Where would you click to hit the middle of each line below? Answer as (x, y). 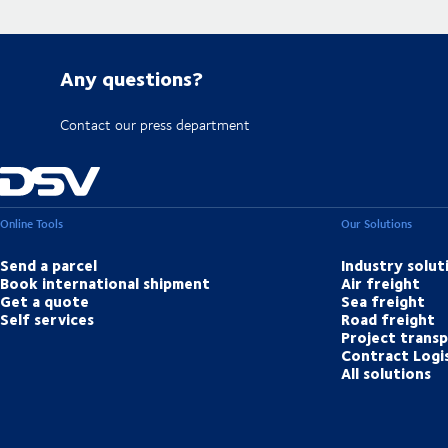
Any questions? (131, 78)
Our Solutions (377, 224)
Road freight (388, 319)
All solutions (386, 373)
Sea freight (383, 301)
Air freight (381, 283)
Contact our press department (155, 125)
